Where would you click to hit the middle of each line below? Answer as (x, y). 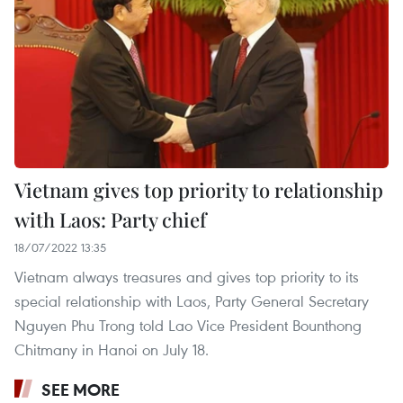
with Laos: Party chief (110, 220)
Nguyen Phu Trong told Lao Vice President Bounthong (188, 326)
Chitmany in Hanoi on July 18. (112, 350)
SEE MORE (81, 390)
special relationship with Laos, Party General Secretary (192, 301)
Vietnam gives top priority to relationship (199, 190)
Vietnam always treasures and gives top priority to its (187, 277)
